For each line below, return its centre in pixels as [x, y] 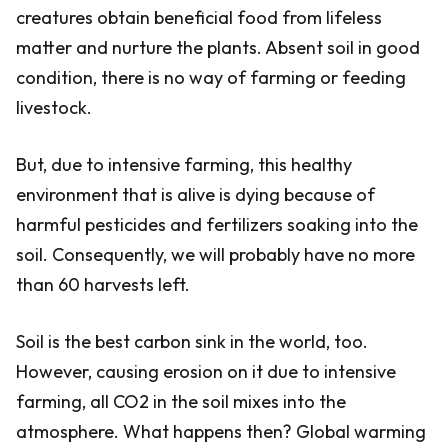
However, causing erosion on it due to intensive [206, 371]
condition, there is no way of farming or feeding [211, 77]
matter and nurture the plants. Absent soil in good [218, 47]
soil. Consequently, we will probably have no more [215, 254]
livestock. [54, 107]
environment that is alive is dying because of [195, 194]
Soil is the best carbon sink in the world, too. [192, 341]
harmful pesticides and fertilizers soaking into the [217, 224]
